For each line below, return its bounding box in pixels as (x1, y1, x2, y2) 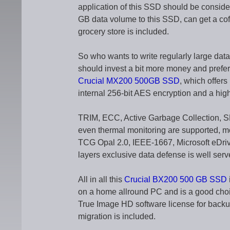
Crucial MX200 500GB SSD (78, 76, 180, 85)
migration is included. (78, 212, 156, 221)
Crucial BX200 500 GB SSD (124, 175, 227, 184)
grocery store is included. (78, 27, 169, 36)
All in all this (78, 175, 124, 184)
